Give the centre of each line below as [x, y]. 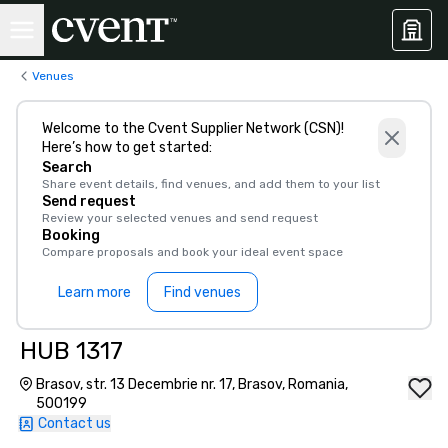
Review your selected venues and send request [180, 218]
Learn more [94, 292]
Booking [71, 235]
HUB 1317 [71, 351]
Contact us [74, 423]
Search [67, 167]
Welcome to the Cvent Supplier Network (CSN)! [193, 128]
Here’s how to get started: [127, 147]
